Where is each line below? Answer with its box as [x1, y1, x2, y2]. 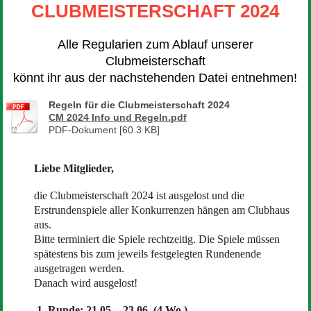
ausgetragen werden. [33, 262, 124, 274]
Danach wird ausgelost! [33, 276, 137, 289]
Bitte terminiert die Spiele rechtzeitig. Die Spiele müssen [33, 233, 280, 245]
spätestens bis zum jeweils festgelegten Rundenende [33, 247, 261, 260]
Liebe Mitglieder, [33, 162, 114, 174]
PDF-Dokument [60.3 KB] [48, 124, 160, 135]
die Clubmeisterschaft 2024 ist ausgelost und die [33, 189, 244, 201]
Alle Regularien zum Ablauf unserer [57, 37, 253, 51]
